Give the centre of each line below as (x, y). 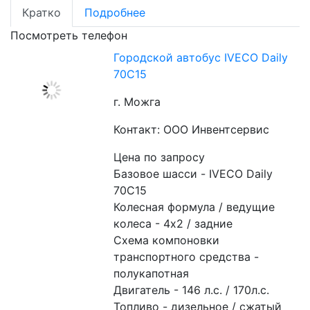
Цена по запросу (159, 157)
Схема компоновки (167, 240)
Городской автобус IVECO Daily (201, 57)
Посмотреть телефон (69, 35)
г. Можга (137, 102)
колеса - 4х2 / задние (173, 224)
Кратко (42, 12)
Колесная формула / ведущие (194, 207)
